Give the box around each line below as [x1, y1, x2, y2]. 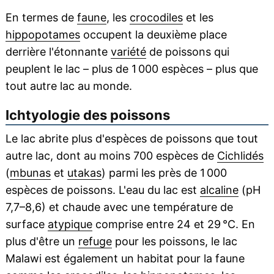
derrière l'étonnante [5, 45, 111, 59]
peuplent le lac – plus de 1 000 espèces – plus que [5, 62, 258, 76]
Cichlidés [217, 149, 264, 163]
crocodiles [129, 11, 183, 24]
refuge [78, 235, 112, 248]
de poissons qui [146, 45, 229, 59]
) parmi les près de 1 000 [101, 166, 227, 180]
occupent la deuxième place [80, 28, 227, 42]
